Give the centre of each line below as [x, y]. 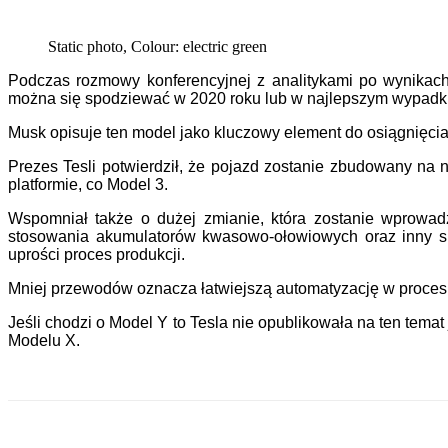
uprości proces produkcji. [96, 254]
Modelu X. [44, 340]
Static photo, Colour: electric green [157, 46]
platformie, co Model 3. [88, 184]
